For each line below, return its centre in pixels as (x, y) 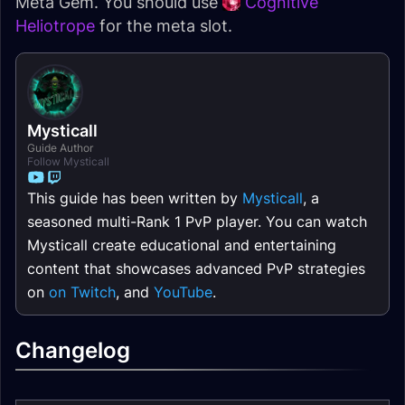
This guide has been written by (135, 198)
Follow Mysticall (68, 161)
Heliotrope (55, 26)
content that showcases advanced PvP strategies (196, 268)
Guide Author (60, 148)
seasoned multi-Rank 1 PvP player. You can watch (197, 221)
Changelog (73, 350)
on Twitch (82, 292)
